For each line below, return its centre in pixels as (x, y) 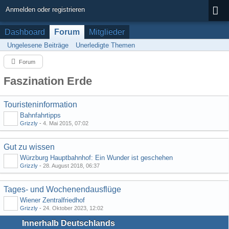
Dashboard (25, 32)
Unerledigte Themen (105, 45)
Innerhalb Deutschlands (68, 223)
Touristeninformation (40, 105)
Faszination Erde (48, 81)
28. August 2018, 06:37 (71, 166)
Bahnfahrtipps (40, 115)
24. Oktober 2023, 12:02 (73, 208)
